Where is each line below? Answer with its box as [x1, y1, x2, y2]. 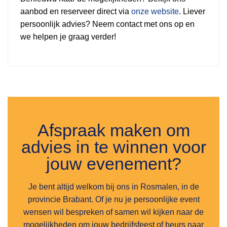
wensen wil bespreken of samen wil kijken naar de [23, 208, 204, 217]
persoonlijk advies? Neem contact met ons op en [20, 19, 195, 28]
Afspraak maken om [37, 121, 190, 140]
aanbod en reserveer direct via [20, 7, 131, 16]
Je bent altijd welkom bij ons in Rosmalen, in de [28, 182, 199, 192]
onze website [131, 7, 179, 16]
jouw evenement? [46, 154, 181, 173]
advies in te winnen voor [21, 137, 206, 157]
